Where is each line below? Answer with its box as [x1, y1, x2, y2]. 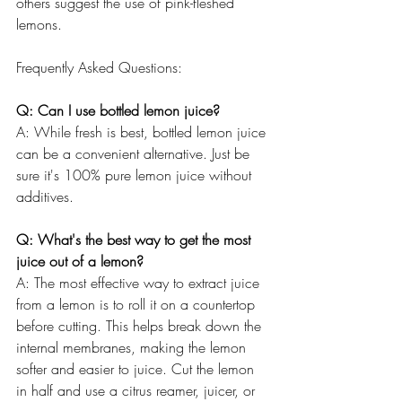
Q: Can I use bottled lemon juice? [16, 100, 220, 120]
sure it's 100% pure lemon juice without [16, 164, 256, 185]
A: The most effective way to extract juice [16, 272, 264, 293]
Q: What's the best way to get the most [16, 229, 255, 249]
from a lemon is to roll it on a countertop [16, 293, 259, 314]
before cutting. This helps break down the [16, 315, 266, 336]
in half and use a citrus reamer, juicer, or [16, 380, 259, 400]
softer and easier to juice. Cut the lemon [16, 358, 258, 379]
